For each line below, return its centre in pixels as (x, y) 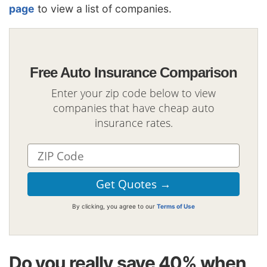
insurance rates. (133, 123)
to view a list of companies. (103, 9)
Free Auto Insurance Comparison (133, 72)
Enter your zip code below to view (133, 93)
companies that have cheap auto (133, 108)
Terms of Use (176, 207)
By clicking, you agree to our (114, 207)
